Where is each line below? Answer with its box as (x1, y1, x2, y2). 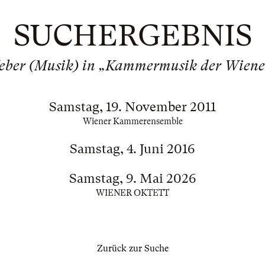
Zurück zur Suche (96, 243, 169, 254)
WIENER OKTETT (96, 188, 169, 198)
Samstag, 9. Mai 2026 (69, 171, 196, 186)
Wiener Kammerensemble (82, 117, 183, 126)
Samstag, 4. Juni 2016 (70, 141, 195, 156)
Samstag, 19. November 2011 (49, 99, 216, 114)
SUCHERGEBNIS (13, 18, 252, 53)
